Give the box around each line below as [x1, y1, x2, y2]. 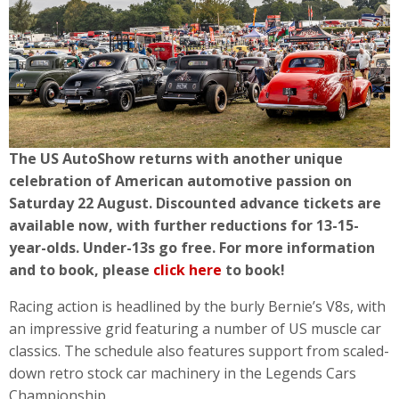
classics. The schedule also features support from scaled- [9, 340, 389, 361]
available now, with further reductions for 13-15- [9, 215, 359, 235]
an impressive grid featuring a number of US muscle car [9, 318, 381, 338]
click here [153, 259, 222, 280]
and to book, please [9, 259, 153, 280]
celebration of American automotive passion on [9, 170, 352, 191]
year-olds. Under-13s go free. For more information [9, 237, 375, 257]
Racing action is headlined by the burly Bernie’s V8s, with [9, 296, 386, 316]
